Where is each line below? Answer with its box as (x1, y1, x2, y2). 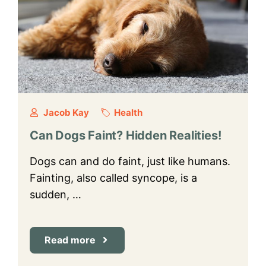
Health (114, 106, 142, 118)
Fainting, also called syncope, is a (30, 171, 197, 184)
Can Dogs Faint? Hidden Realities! (30, 128, 221, 142)
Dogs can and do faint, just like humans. (30, 154, 230, 167)
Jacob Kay (43, 106, 89, 118)
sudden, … (30, 188, 81, 201)
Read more (45, 233, 96, 246)
